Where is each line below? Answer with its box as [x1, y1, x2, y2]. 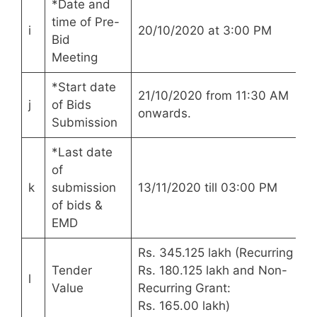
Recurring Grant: [137, 281, 231, 296]
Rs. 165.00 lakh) [137, 299, 230, 313]
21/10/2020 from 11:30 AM [137, 88, 289, 103]
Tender [51, 263, 92, 278]
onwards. [137, 106, 191, 121]
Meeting [51, 50, 98, 65]
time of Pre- [51, 15, 120, 30]
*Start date [51, 80, 116, 95]
